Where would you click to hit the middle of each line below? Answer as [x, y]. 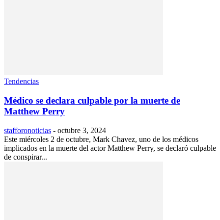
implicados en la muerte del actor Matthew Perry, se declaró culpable [110, 148]
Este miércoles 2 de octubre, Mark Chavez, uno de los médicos [101, 139]
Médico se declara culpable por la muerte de [92, 101]
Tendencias [21, 82]
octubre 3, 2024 [82, 130]
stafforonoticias [27, 130]
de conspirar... [26, 157]
